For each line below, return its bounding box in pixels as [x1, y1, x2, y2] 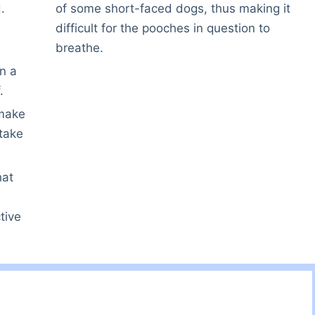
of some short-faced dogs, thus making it [56, 1, 291, 16]
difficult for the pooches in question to [56, 21, 271, 36]
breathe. [56, 41, 104, 56]
